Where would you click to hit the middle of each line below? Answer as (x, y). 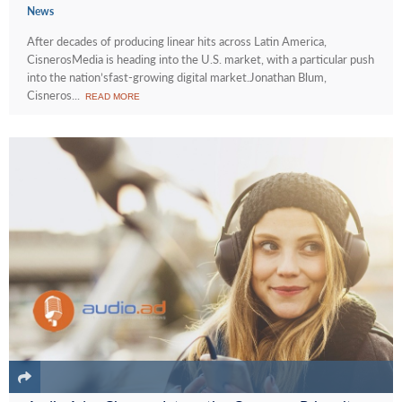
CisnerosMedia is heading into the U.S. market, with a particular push (201, 59)
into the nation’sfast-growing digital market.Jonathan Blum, (177, 77)
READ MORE (113, 96)
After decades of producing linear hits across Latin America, (177, 41)
